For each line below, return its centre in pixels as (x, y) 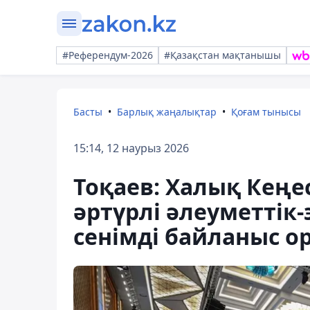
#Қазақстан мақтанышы (222, 55)
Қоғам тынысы (266, 112)
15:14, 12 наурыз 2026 (131, 148)
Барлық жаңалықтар (167, 112)
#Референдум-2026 (108, 55)
